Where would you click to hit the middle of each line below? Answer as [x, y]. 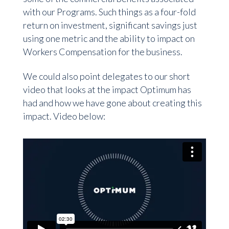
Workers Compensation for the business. [102, 52]
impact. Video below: [64, 116]
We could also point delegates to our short [106, 76]
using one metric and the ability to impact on [109, 39]
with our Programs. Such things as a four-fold [109, 12]
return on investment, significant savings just [110, 25]
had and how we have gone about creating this [112, 103]
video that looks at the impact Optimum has [107, 90]
